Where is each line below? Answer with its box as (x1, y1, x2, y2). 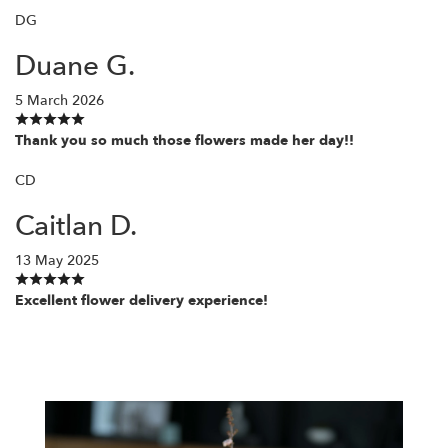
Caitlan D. (15, 206, 137, 245)
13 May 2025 (15, 250, 99, 270)
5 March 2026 (15, 90, 104, 110)
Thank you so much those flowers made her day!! (15, 130, 354, 150)
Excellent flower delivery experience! (15, 290, 268, 310)
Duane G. (15, 46, 135, 85)
